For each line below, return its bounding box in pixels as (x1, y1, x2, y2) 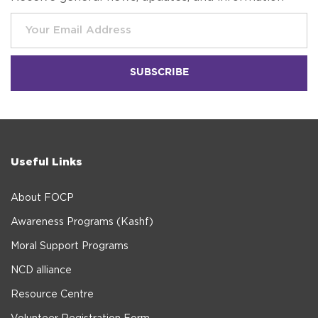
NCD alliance (11, 265, 72, 275)
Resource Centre (11, 289, 94, 300)
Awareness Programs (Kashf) (11, 216, 153, 227)
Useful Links (11, 156, 82, 168)
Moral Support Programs (11, 241, 128, 251)
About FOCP (11, 192, 74, 203)
